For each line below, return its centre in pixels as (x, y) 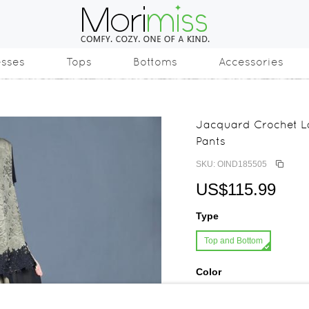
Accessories (251, 62)
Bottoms (155, 62)
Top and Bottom (233, 241)
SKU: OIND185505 (231, 164)
